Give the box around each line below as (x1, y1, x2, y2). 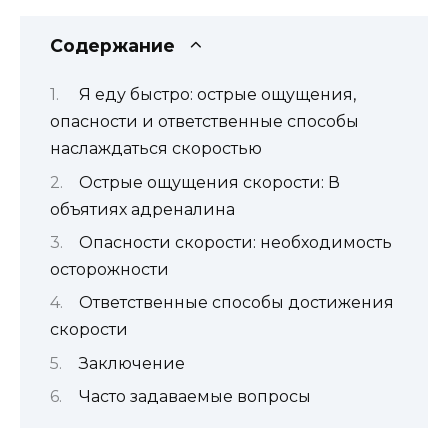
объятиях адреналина (50, 199, 235, 219)
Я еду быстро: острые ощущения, (79, 85, 356, 105)
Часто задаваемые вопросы (79, 387, 311, 407)
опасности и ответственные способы (50, 112, 359, 132)
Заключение (79, 353, 185, 373)
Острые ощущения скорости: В (79, 172, 340, 192)
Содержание (50, 34, 175, 56)
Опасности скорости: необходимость (79, 232, 392, 252)
